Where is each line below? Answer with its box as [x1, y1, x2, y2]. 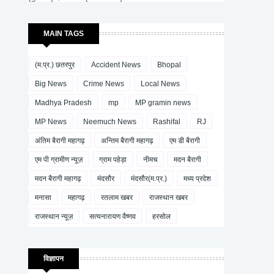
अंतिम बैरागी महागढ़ [35, 136, 84, 145]
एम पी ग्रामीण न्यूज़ [35, 155, 83, 164]
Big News [35, 80, 67, 88]
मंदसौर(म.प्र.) [131, 174, 167, 183]
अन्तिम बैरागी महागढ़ [101, 136, 153, 145]
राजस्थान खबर [149, 193, 188, 202]
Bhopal [157, 61, 181, 69]
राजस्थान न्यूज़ [35, 212, 73, 221]
